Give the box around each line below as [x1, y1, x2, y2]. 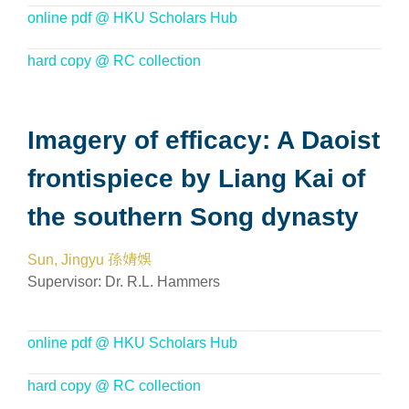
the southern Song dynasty [27, 203, 359, 231]
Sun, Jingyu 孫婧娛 [27, 252, 152, 267]
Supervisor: [27, 274, 105, 289]
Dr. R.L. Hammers [105, 274, 220, 289]
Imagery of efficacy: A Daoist [27, 126, 380, 154]
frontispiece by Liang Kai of [27, 164, 365, 193]
